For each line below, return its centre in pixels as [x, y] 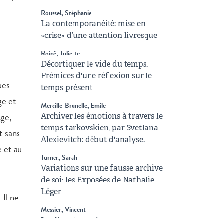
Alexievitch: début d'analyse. [92, 139]
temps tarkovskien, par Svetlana [99, 128]
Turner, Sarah [59, 157]
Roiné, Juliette [60, 53]
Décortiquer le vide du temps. [94, 64]
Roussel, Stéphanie [66, 13]
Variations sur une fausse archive [101, 168]
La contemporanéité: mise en [93, 24]
